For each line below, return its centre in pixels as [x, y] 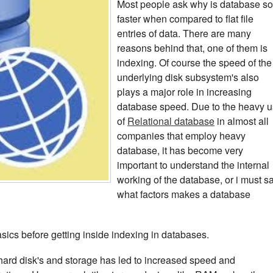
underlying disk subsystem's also [188, 77]
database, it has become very [180, 150]
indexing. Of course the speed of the [194, 62]
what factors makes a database [184, 194]
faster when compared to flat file [185, 19]
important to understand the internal [193, 165]
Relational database [171, 121]
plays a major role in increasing [184, 92]
